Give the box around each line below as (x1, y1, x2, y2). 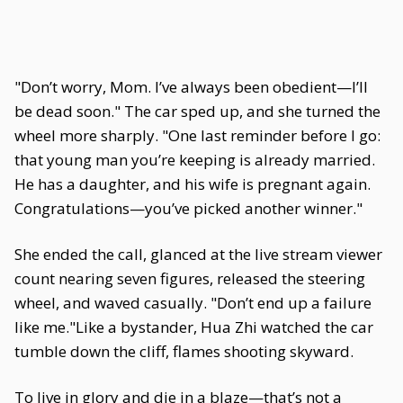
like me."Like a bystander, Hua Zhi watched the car (14, 317, 373, 337)
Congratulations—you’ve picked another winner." (14, 198, 363, 219)
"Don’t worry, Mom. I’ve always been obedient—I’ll (14, 76, 368, 97)
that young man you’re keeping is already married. (14, 149, 375, 170)
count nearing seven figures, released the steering (14, 268, 365, 289)
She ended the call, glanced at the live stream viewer (14, 244, 382, 264)
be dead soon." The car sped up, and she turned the (14, 101, 381, 121)
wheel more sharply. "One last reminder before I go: (14, 125, 381, 146)
